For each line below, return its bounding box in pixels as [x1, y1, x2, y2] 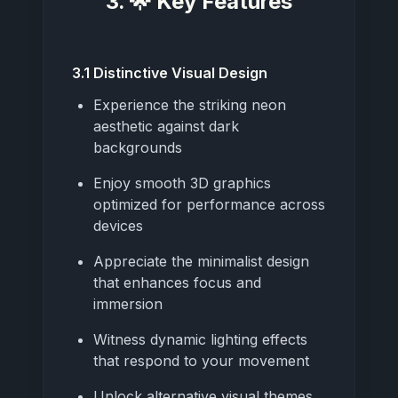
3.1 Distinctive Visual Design [72, 63, 267, 82]
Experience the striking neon [93, 95, 286, 114]
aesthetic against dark [93, 116, 239, 135]
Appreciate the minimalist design [93, 251, 309, 270]
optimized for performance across [93, 195, 325, 213]
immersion [93, 294, 163, 313]
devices [93, 216, 143, 235]
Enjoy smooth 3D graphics [93, 173, 271, 192]
